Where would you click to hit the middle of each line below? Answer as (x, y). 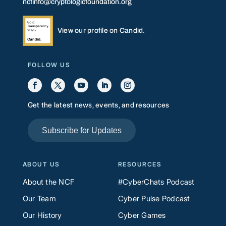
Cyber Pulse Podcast (154, 198)
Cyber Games (142, 215)
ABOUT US (41, 164)
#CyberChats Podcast (156, 182)
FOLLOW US (49, 65)
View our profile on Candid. (101, 30)
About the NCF (48, 182)
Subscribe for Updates (81, 130)
